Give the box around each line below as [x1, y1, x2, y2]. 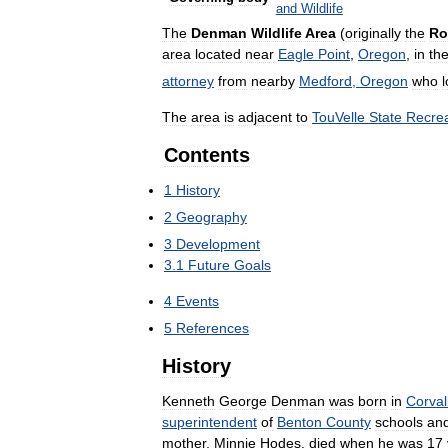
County [326, 413, 371, 430]
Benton [277, 413, 322, 430]
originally [345, 25, 401, 41]
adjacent [238, 108, 292, 125]
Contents [164, 143, 250, 166]
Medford [299, 72, 352, 89]
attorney [162, 72, 214, 89]
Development [176, 235, 260, 252]
